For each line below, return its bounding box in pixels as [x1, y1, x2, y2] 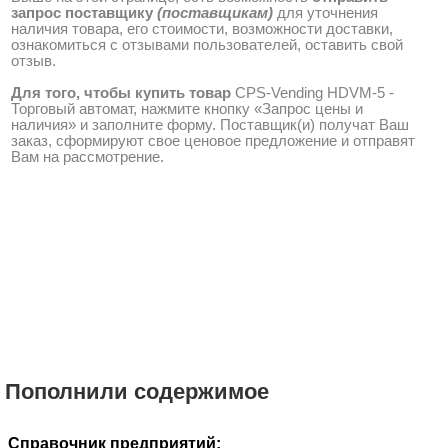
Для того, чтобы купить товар [11, 84, 231, 101]
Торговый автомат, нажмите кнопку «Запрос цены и [11, 100, 363, 117]
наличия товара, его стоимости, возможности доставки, [11, 20, 393, 37]
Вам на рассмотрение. [11, 148, 164, 165]
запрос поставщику [11, 4, 157, 21]
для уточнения [277, 4, 378, 21]
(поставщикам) [157, 4, 273, 21]
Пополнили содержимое [5, 379, 269, 404]
